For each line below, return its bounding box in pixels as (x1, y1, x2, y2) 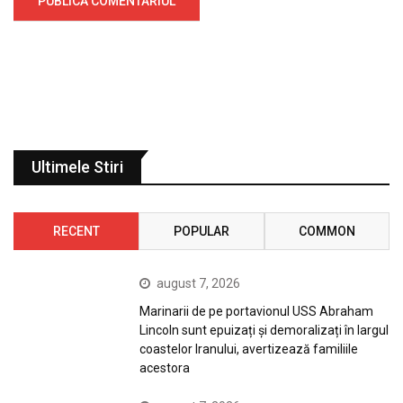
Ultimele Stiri (31, 157, 123, 176)
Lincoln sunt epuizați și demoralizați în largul (139, 322, 390, 337)
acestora (139, 360, 191, 375)
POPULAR (173, 223, 229, 238)
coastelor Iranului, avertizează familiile (139, 341, 359, 356)
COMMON (298, 223, 355, 238)
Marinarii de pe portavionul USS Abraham (139, 303, 374, 318)
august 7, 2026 (157, 275, 241, 291)
